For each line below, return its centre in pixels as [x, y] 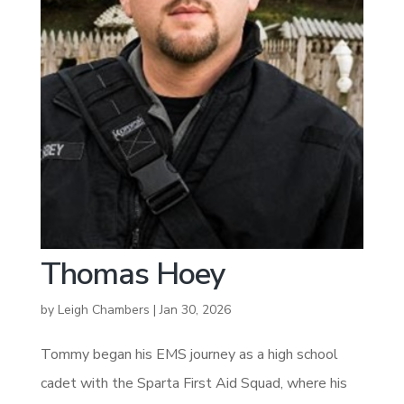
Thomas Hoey [133, 274]
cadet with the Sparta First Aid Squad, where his [193, 383]
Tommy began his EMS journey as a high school [189, 354]
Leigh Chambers [103, 309]
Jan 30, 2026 [195, 309]
